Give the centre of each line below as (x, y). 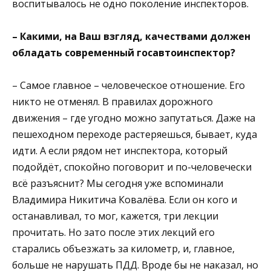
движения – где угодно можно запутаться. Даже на (134, 118)
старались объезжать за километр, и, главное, (123, 249)
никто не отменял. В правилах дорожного (113, 102)
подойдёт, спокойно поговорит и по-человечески (132, 167)
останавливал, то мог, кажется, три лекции (115, 216)
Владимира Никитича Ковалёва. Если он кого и (125, 200)
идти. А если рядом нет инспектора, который (120, 151)
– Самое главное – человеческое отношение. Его (129, 86)
